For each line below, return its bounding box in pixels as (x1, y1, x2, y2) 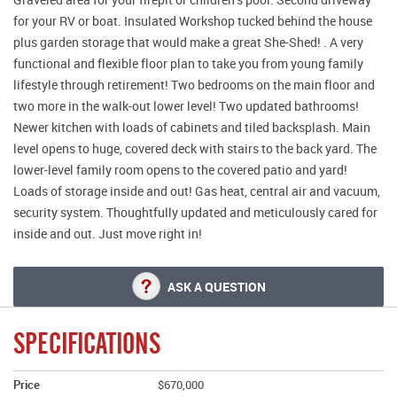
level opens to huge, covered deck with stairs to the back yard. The (13, 139, 377, 157)
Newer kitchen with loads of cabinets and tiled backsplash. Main (13, 118, 370, 136)
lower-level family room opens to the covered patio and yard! (13, 160, 347, 178)
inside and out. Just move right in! (13, 224, 202, 242)
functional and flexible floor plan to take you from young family (13, 54, 363, 72)
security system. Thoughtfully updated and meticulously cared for (13, 203, 378, 221)
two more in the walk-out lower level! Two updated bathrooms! (13, 97, 359, 114)
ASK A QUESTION (167, 277, 266, 295)
